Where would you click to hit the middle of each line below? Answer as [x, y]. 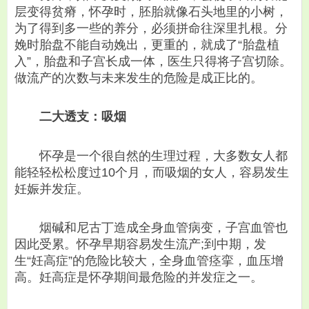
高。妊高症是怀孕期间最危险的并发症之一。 [139, 277]
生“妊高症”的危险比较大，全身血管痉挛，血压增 [149, 260]
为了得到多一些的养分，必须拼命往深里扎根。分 [151, 28]
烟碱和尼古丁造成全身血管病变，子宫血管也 [151, 227]
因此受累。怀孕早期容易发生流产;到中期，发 [140, 244]
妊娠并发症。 [52, 189]
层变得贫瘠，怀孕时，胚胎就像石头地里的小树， [151, 11]
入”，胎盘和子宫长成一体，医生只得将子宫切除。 [153, 61]
